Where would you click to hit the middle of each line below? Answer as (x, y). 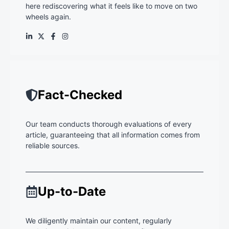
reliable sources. (53, 146)
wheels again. (48, 17)
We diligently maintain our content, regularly (99, 221)
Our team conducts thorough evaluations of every (109, 124)
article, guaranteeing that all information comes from (113, 135)
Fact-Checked (80, 95)
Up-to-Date (72, 192)
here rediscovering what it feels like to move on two (111, 6)
